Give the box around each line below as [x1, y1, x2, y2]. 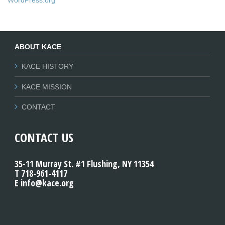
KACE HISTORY [22, 62, 73, 71]
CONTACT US [15, 129, 73, 146]
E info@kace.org [15, 177, 74, 189]
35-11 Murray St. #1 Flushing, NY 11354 [15, 158, 154, 170]
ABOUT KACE [15, 43, 61, 51]
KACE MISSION [22, 82, 72, 91]
